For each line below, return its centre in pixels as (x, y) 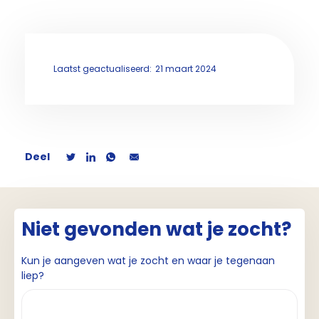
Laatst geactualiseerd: (103, 68)
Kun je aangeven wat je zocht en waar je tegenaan (148, 260)
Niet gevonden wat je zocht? (156, 229)
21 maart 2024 (186, 68)
